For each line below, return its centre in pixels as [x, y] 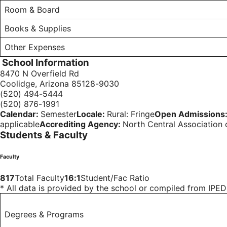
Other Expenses [35, 47]
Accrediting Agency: [81, 124]
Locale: [92, 114]
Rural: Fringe [131, 114]
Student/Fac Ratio [115, 178]
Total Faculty [40, 178]
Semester [59, 114]
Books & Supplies [38, 29]
